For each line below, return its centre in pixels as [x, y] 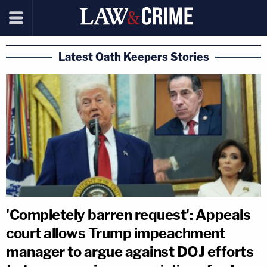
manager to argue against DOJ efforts [130, 252]
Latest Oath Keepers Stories [133, 57]
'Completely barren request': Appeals [128, 215]
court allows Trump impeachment [115, 233]
